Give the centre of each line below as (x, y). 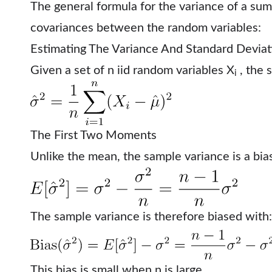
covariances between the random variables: (146, 28)
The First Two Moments (93, 136)
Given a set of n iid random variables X (132, 70)
